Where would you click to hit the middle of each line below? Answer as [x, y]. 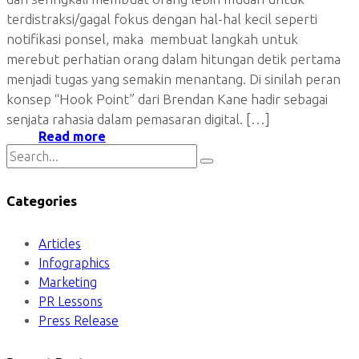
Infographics [74, 262]
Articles [60, 243]
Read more [72, 136]
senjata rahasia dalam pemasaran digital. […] [138, 119]
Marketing [68, 282]
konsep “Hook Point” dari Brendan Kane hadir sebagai [167, 99]
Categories [42, 201]
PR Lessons [71, 301]
